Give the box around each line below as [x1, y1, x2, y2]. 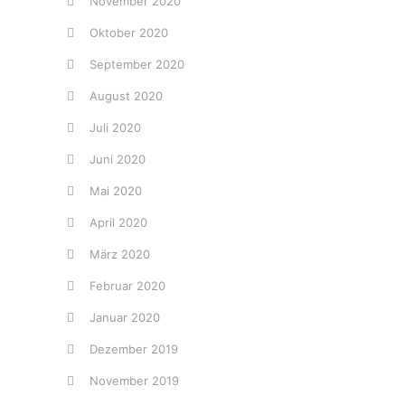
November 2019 [89, 373, 179, 388]
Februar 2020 [89, 278, 165, 293]
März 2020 [89, 247, 150, 261]
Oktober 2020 [89, 25, 168, 40]
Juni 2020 [89, 152, 146, 166]
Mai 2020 [89, 184, 142, 198]
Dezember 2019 [89, 342, 178, 356]
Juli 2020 [89, 120, 141, 135]
